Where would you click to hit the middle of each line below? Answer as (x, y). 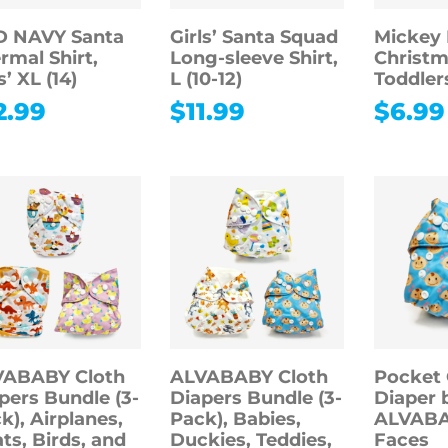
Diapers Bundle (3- (256, 397)
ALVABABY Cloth (249, 376)
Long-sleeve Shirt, (254, 57)
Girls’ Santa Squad (254, 36)
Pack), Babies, (236, 418)
